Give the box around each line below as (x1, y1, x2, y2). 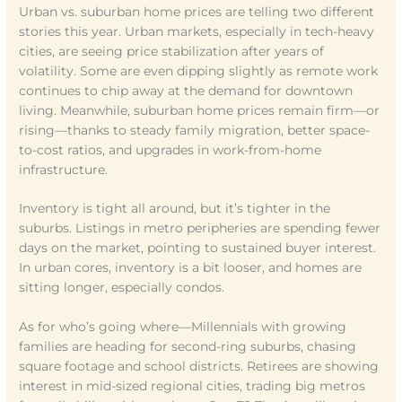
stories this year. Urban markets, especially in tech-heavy (19, 23, 375, 39)
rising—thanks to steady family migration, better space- (19, 122, 371, 137)
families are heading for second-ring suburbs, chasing (19, 339, 357, 354)
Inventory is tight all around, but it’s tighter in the (19, 201, 331, 216)
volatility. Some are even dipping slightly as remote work (19, 63, 379, 78)
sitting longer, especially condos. (19, 280, 225, 295)
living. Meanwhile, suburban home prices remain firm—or (19, 102, 380, 118)
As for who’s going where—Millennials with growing (19, 319, 347, 335)
